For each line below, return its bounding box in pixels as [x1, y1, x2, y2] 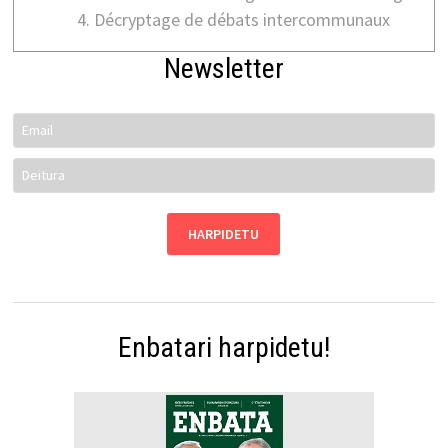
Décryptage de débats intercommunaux [93, 8, 390, 32]
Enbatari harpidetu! [117, 331, 330, 365]
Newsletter [163, 52, 284, 86]
